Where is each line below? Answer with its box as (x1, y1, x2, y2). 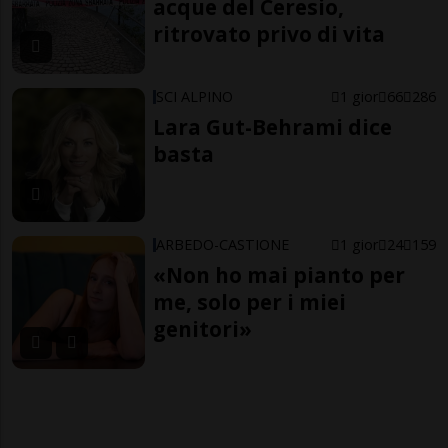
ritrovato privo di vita (153, 19, 386, 48)
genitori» (153, 314, 253, 343)
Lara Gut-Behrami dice (153, 113, 393, 142)
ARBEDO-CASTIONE (156, 234, 290, 254)
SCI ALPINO (156, 87, 234, 107)
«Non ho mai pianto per (153, 260, 406, 289)
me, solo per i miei (153, 287, 347, 316)
